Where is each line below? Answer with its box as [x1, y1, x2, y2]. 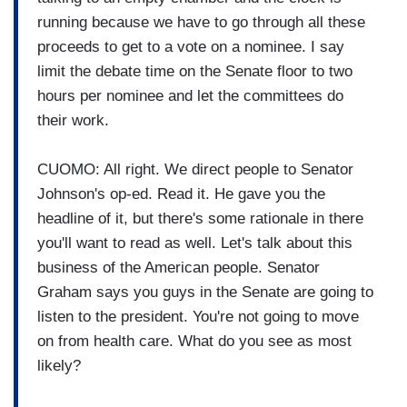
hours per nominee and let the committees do [37, 86, 343, 104]
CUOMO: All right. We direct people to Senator [37, 160, 353, 178]
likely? [37, 356, 85, 374]
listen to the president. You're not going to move [37, 307, 359, 325]
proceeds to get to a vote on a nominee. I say [37, 37, 344, 55]
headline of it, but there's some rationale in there [37, 209, 363, 227]
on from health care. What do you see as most [37, 332, 352, 350]
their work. [37, 111, 114, 129]
